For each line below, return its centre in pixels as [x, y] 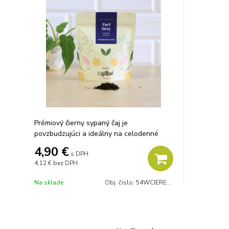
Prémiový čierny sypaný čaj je [81, 123]
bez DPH [65, 163]
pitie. [42, 144]
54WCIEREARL [152, 182]
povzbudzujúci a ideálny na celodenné [96, 134]
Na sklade [49, 182]
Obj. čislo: [121, 182]
